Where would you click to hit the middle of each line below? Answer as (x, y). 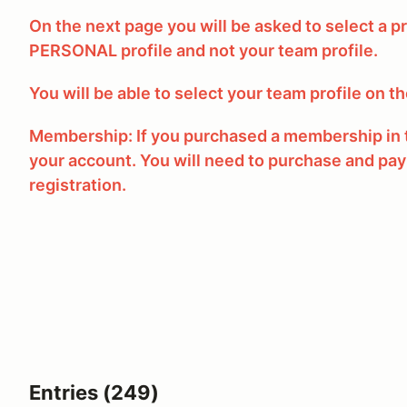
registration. (79, 185)
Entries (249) (94, 392)
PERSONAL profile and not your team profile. (205, 50)
